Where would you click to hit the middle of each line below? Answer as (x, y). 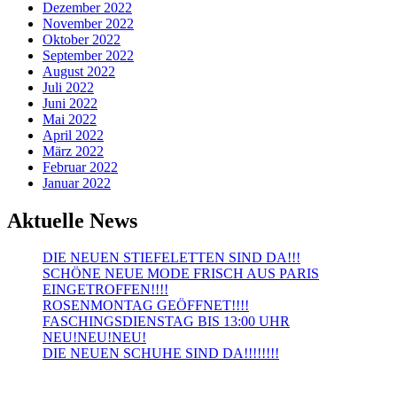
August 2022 (79, 71)
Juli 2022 (68, 87)
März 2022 (73, 151)
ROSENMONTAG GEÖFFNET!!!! (146, 306)
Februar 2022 (80, 167)
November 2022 (88, 23)
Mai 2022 (70, 119)
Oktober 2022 (82, 39)
